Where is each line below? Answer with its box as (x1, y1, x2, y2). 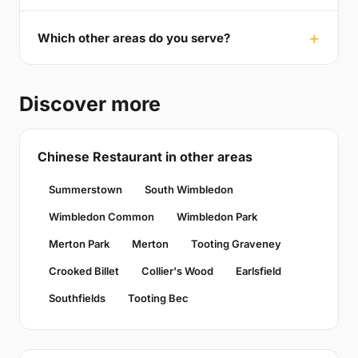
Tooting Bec (128, 292, 189, 305)
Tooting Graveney (191, 237, 281, 251)
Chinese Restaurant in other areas (38, 149, 253, 165)
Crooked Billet (49, 265, 119, 278)
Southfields (49, 292, 105, 305)
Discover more (19, 92, 161, 117)
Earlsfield (236, 265, 281, 278)
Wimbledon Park (177, 210, 257, 224)
